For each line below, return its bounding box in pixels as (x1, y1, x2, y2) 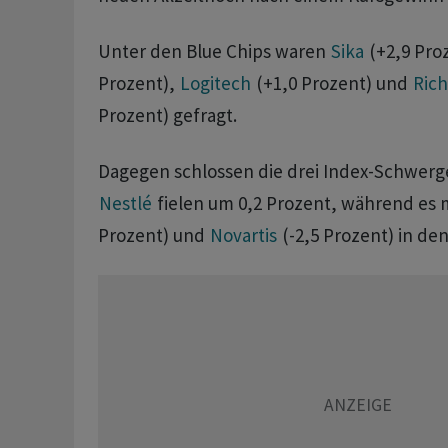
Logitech (179, 71, 251, 96)
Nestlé (98, 191, 152, 216)
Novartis (209, 223, 277, 248)
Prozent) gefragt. (97, 103, 241, 128)
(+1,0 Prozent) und (251, 71, 412, 96)
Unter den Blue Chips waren (97, 39, 330, 64)
